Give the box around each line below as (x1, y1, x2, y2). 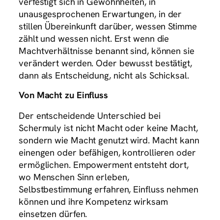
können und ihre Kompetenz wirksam (19, 195, 168, 208)
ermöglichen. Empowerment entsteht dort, (19, 158, 189, 171)
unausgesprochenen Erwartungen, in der (19, 7, 182, 20)
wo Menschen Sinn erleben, (19, 170, 129, 183)
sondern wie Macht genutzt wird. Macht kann (19, 134, 199, 146)
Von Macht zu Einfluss (19, 89, 108, 102)
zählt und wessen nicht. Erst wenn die (19, 32, 169, 45)
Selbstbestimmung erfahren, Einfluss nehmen (19, 183, 198, 195)
